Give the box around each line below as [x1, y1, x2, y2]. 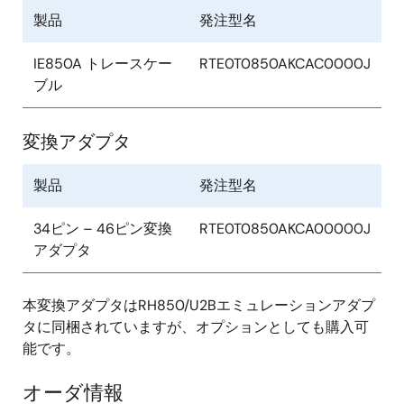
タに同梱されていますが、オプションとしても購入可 [23, 317, 369, 336]
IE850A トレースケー [33, 54, 172, 73]
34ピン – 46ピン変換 [33, 219, 172, 238]
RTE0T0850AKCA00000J [199, 219, 371, 238]
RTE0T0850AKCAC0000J [199, 54, 371, 73]
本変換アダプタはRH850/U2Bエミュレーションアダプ [23, 296, 375, 315]
